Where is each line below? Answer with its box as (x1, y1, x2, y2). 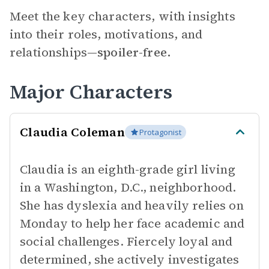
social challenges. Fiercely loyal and (20, 233, 233, 250)
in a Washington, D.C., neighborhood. (20, 179, 237, 196)
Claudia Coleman (20, 124, 125, 141)
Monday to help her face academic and (20, 215, 245, 232)
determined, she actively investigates (20, 251, 240, 268)
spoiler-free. (97, 44, 172, 61)
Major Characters (10, 79, 172, 105)
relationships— (10, 44, 98, 61)
